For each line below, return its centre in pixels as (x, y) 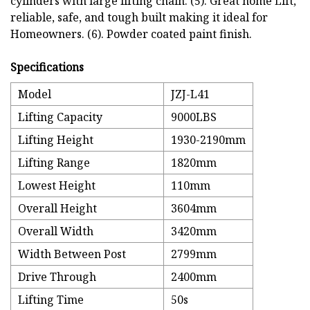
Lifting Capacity (60, 117)
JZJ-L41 (190, 94)
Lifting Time (51, 300)
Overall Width (56, 231)
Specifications (47, 67)
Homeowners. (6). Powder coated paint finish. (131, 34)
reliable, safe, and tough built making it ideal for (139, 18)
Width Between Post (72, 254)
